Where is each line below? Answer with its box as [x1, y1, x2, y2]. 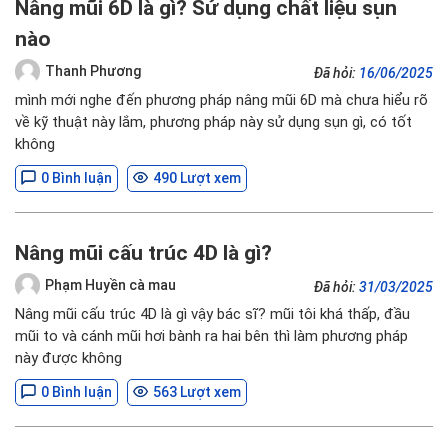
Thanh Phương [45, 62, 141, 79]
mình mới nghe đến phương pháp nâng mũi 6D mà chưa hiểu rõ [15, 91, 428, 109]
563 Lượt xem [153, 384, 241, 400]
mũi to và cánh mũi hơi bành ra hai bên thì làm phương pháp [15, 327, 408, 345]
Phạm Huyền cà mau [45, 276, 176, 293]
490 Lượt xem [153, 170, 241, 186]
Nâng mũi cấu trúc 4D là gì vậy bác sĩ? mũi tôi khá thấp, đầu [15, 305, 410, 323]
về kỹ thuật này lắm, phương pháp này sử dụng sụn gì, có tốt [15, 113, 412, 131]
